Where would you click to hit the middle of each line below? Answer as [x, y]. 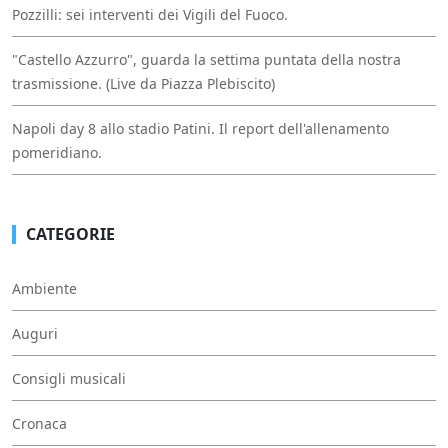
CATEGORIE [70, 233]
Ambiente [44, 288]
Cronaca [39, 423]
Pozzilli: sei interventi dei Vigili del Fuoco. [150, 14]
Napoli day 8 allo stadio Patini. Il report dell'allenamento [200, 128]
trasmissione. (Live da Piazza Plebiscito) [143, 83]
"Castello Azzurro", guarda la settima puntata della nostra [206, 59]
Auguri [35, 333]
